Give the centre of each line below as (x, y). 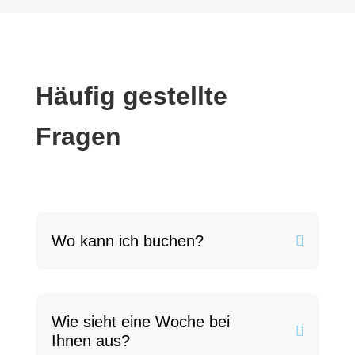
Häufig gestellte (131, 96)
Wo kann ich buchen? (127, 241)
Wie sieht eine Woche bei (140, 322)
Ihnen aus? (90, 341)
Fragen (78, 136)
